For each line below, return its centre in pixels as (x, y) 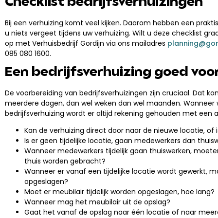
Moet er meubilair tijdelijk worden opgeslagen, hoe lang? (119, 192)
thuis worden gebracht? (65, 161)
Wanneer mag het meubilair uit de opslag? (97, 202)
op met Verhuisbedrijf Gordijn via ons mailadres (86, 43)
